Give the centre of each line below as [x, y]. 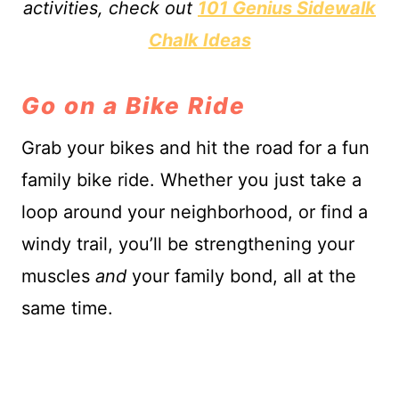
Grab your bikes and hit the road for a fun [195, 147]
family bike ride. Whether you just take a [191, 179]
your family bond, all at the [241, 276]
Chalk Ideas [199, 40]
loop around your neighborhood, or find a [195, 212]
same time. [67, 308]
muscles [58, 276]
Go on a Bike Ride [134, 105]
